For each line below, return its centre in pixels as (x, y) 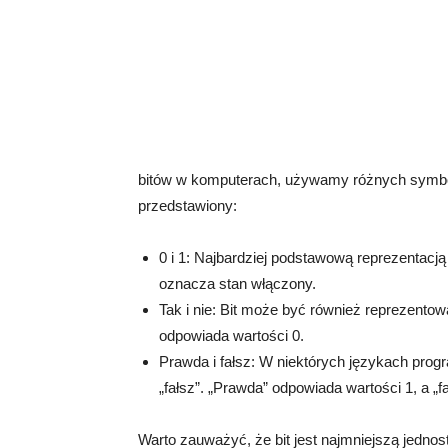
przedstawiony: (187, 205)
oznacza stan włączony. (237, 283)
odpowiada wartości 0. (231, 335)
